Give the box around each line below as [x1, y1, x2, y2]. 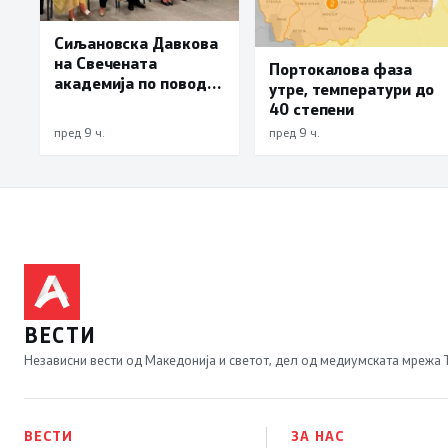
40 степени [269, 98, 355, 120]
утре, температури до [269, 78, 435, 100]
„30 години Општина [54, 91, 211, 113]
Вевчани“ [54, 111, 125, 133]
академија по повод [54, 71, 207, 93]
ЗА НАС [291, 427, 344, 446]
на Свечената [54, 51, 158, 73]
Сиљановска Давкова [54, 31, 218, 53]
